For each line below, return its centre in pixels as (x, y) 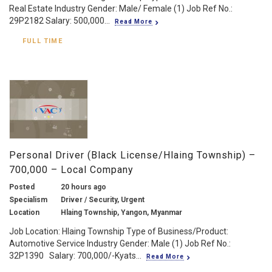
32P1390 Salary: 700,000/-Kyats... (75, 255)
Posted (22, 187)
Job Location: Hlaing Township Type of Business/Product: (119, 231)
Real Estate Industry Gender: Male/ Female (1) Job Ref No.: (121, 8)
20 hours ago (83, 187)
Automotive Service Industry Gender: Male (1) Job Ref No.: (120, 243)
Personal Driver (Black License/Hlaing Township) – (132, 155)
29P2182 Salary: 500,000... (59, 20)
